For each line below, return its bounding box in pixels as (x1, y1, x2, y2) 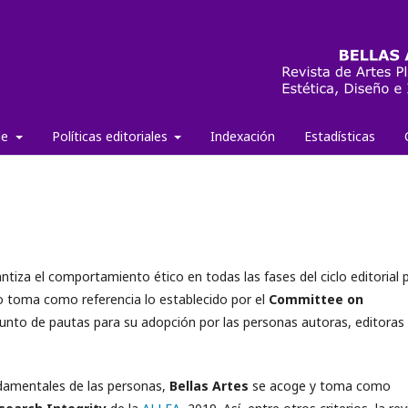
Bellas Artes (169, 377, 249, 394)
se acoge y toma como (252, 377, 391, 394)
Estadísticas (304, 127, 375, 145)
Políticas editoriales (51, 127, 171, 145)
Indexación (210, 127, 275, 145)
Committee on (269, 291, 363, 308)
